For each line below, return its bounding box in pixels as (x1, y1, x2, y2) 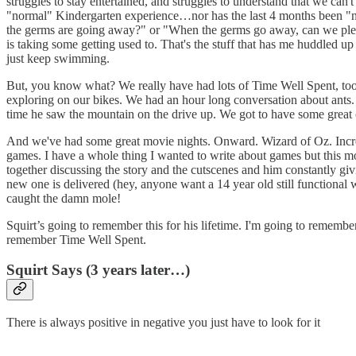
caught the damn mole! (6, 191, 121, 205)
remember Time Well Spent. (6, 232, 146, 246)
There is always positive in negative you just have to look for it (6, 315, 320, 329)
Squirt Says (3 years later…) (6, 261, 190, 279)
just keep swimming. (6, 51, 110, 65)
